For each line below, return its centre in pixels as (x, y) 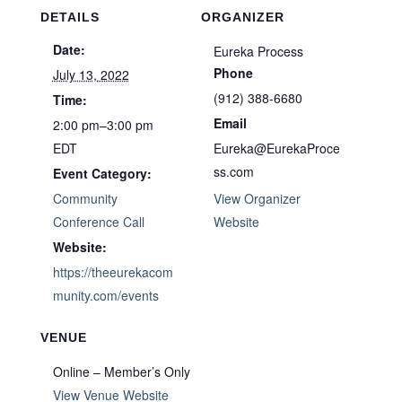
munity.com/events (105, 295)
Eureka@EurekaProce (277, 148)
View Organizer (257, 198)
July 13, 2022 (91, 74)
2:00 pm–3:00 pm (103, 125)
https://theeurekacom (113, 272)
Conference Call (98, 222)
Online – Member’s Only (121, 371)
